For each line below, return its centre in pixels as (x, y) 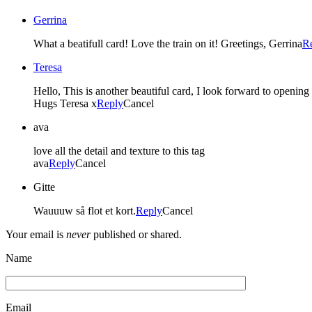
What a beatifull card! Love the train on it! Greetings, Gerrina (168, 43)
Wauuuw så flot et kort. (85, 210)
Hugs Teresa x (65, 103)
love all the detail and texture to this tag (119, 150)
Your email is (36, 234)
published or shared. (136, 234)
